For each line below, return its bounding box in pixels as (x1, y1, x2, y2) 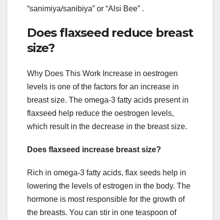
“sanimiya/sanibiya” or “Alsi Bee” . (27, 4, 144, 13)
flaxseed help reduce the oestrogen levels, (27, 109, 174, 117)
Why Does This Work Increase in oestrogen (27, 69, 178, 78)
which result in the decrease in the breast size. (27, 122, 187, 131)
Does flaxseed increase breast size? (27, 145, 161, 154)
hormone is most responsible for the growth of (27, 194, 185, 203)
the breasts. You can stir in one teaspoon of (27, 208, 176, 217)
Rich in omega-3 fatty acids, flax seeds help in (27, 168, 186, 177)
